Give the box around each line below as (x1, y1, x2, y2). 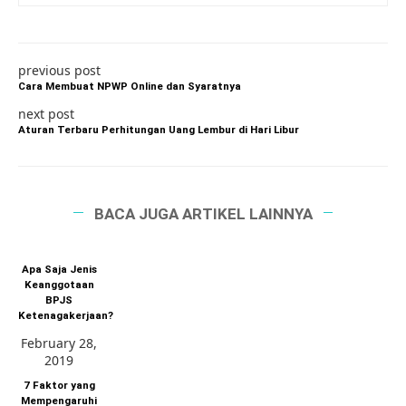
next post (18, 104, 74, 122)
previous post (18, 61, 101, 79)
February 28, (21, 333, 98, 352)
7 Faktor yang (23, 378, 95, 391)
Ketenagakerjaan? (18, 309, 113, 323)
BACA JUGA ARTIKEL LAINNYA (93, 205, 313, 224)
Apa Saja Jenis (21, 263, 97, 276)
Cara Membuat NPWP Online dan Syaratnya (18, 79, 241, 92)
